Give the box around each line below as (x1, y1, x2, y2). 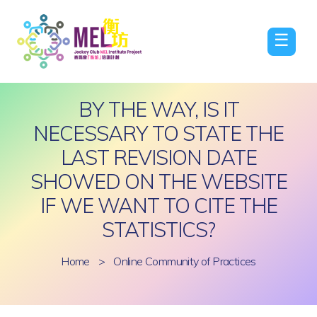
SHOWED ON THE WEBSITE (30, 168, 287, 194)
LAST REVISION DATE (60, 144, 257, 170)
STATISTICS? (102, 217, 215, 242)
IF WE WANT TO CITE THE (40, 192, 277, 218)
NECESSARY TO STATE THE (33, 120, 284, 146)
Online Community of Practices (113, 254, 256, 268)
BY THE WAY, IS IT (78, 96, 239, 122)
